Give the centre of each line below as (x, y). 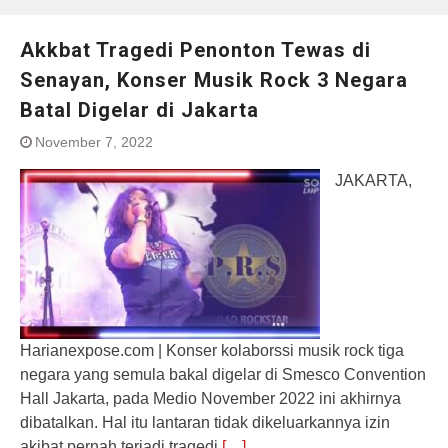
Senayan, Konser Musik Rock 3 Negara (214, 80)
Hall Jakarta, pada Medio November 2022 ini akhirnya (210, 398)
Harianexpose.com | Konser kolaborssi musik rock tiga (212, 350)
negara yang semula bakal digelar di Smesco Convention (223, 374)
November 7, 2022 (94, 142)
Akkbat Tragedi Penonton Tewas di (195, 50)
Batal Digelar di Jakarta (139, 110)
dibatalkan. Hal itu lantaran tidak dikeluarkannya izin (205, 422)
